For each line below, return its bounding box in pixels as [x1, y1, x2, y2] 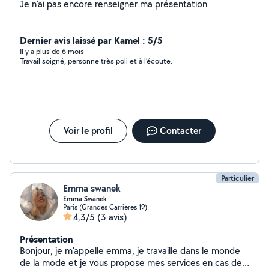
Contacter [159, 124, 201, 137]
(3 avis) [97, 211, 127, 223]
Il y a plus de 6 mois [20, 46, 84, 56]
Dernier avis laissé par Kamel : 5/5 [20, 34, 163, 47]
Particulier [221, 173, 254, 183]
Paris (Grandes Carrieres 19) [63, 202, 147, 211]
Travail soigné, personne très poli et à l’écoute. [20, 56, 172, 66]
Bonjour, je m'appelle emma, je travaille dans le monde [20, 244, 240, 257]
